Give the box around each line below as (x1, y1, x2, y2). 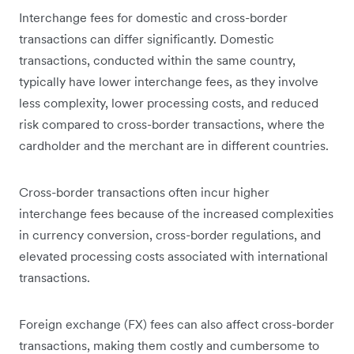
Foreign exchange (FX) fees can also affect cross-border (19, 315, 334, 332)
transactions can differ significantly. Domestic (19, 30, 274, 47)
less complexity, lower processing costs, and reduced (19, 94, 318, 111)
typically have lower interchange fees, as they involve (19, 73, 318, 89)
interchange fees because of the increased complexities (19, 205, 333, 221)
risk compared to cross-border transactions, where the (19, 115, 325, 132)
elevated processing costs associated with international (19, 247, 328, 264)
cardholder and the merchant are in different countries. (19, 137, 329, 153)
